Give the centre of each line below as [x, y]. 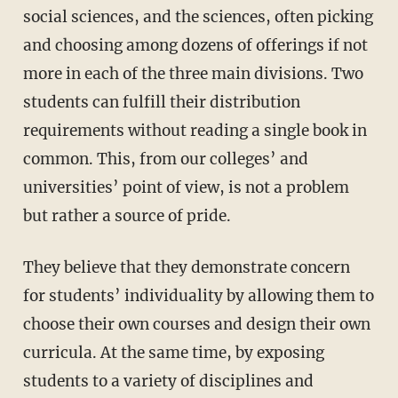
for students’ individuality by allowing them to [198, 295]
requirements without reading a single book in [195, 130]
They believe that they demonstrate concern [28, 267]
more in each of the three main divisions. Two [193, 73]
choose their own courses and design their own [196, 324]
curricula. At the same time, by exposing [173, 352]
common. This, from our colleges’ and [165, 159]
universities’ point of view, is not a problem [186, 187]
